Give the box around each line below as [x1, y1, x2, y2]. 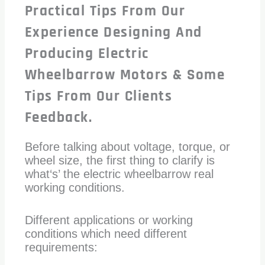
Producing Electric [24, 44, 149, 63]
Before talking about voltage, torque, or [24, 140, 230, 153]
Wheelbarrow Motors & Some [24, 65, 225, 85]
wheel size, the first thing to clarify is [24, 153, 215, 167]
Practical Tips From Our [24, 1, 186, 21]
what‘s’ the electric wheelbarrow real [24, 167, 214, 180]
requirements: [24, 240, 98, 254]
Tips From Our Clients [24, 86, 173, 106]
